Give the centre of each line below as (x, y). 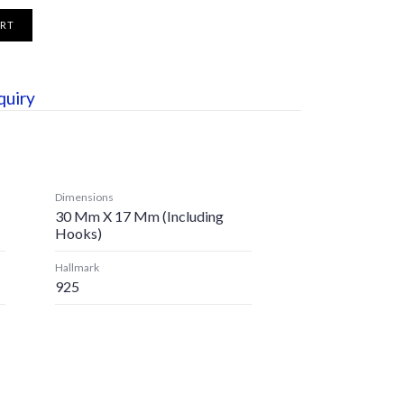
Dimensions (84, 197)
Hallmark (77, 267)
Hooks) (78, 233)
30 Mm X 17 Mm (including (139, 216)
